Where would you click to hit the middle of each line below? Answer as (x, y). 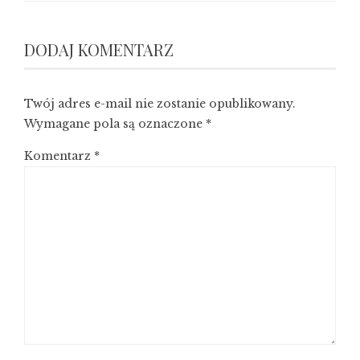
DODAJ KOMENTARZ (99, 50)
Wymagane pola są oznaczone (115, 124)
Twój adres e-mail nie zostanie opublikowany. (160, 104)
